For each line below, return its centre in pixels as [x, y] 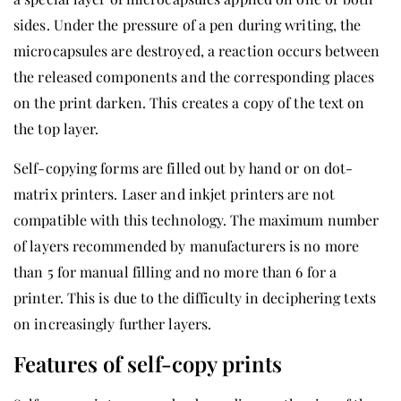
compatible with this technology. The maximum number [196, 219]
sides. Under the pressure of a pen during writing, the [188, 24]
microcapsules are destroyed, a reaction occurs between [197, 50]
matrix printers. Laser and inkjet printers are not [175, 193]
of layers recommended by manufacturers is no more [186, 245]
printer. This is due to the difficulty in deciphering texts [195, 297]
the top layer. [56, 128]
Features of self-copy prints [148, 363]
